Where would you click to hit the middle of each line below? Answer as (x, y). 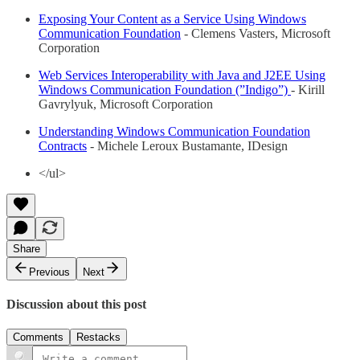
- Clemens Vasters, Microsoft (256, 33)
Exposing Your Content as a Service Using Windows (172, 18)
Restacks (98, 337)
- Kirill (308, 89)
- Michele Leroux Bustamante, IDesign (187, 145)
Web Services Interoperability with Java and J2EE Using (182, 75)
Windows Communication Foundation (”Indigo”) (165, 89)
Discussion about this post (76, 305)
